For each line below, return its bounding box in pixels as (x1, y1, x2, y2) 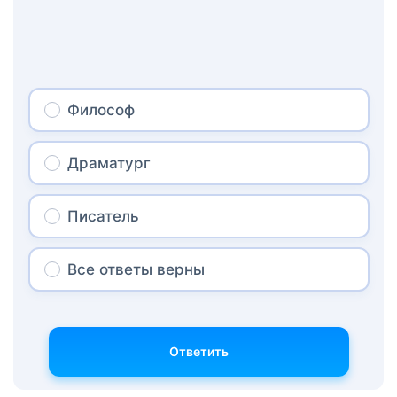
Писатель (66, 206, 139, 225)
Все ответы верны (66, 260, 205, 278)
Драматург (66, 153, 151, 172)
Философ (66, 100, 135, 119)
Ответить (168, 343, 229, 359)
